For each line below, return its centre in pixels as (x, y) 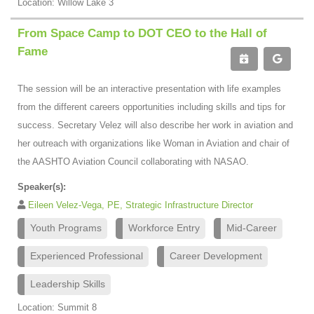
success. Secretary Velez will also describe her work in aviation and (155, 125)
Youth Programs (66, 228)
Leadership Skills (68, 284)
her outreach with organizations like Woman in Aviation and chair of (153, 143)
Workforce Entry (164, 228)
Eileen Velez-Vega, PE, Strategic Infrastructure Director (141, 205)
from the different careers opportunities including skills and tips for (151, 107)
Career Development (216, 256)
